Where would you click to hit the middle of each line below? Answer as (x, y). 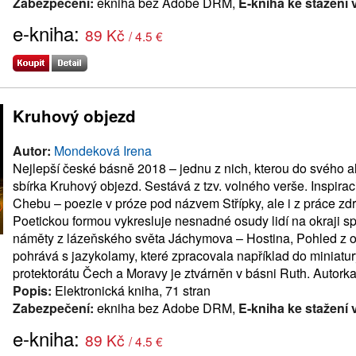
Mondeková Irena (103, 150)
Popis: (32, 290)
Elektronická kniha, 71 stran (131, 290)
